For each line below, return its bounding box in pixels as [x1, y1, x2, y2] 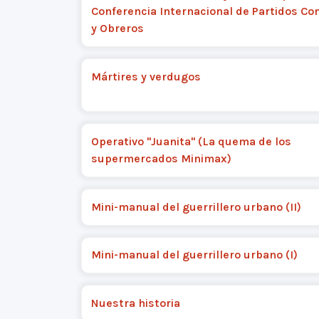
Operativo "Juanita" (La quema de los [90, 135, 291, 149]
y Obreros [90, 21, 144, 35]
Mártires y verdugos [90, 69, 201, 83]
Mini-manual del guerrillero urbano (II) [90, 199, 301, 214]
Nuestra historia [90, 296, 180, 310]
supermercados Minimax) [90, 152, 231, 166]
